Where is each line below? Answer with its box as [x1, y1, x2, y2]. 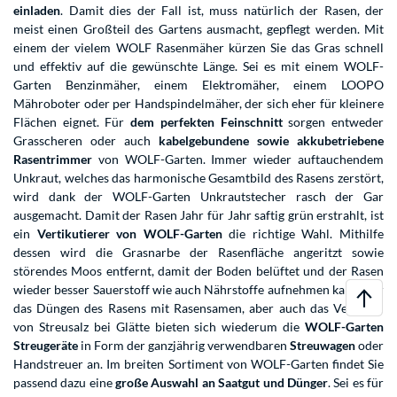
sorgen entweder [282, 114, 385, 130]
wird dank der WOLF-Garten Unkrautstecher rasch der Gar [13, 189, 384, 205]
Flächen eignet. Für [13, 114, 131, 130]
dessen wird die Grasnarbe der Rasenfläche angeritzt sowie [13, 245, 384, 261]
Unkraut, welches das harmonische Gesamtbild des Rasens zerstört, [13, 170, 384, 186]
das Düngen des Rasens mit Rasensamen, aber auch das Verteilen [13, 300, 384, 316]
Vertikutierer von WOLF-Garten [36, 226, 222, 242]
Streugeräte [13, 338, 78, 354]
